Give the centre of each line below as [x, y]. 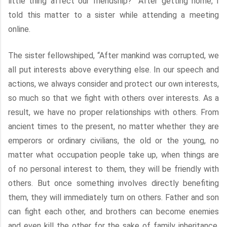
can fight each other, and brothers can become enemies [113, 212]
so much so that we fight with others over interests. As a [113, 98]
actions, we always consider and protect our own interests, [113, 84]
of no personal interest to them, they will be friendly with [113, 169]
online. [19, 29]
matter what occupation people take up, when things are [113, 155]
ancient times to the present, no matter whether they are [113, 126]
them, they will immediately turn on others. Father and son [113, 197]
